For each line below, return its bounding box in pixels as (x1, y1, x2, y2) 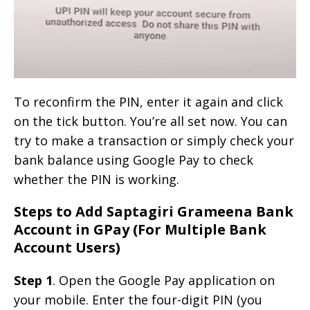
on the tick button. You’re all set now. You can (14, 113, 287, 130)
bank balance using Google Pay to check (14, 152, 253, 169)
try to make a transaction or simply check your (14, 132, 294, 149)
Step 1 (14, 272, 53, 289)
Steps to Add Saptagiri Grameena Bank (14, 202, 293, 221)
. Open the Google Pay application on (53, 272, 275, 289)
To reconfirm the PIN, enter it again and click (14, 93, 283, 111)
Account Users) (14, 238, 120, 257)
